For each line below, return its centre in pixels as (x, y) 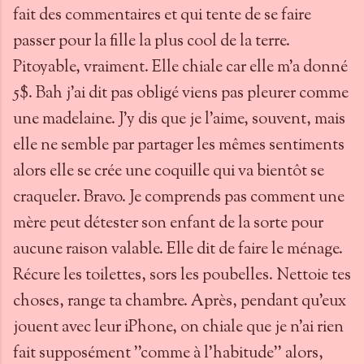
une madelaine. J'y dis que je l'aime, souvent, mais (179, 120)
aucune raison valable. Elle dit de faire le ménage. (178, 250)
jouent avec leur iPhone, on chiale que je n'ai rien (178, 328)
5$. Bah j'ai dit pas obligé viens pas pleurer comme (181, 94)
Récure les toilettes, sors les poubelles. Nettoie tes (182, 276)
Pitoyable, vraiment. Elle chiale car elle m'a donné (180, 68)
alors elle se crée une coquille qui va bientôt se (169, 172)
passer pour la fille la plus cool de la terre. (152, 42)
